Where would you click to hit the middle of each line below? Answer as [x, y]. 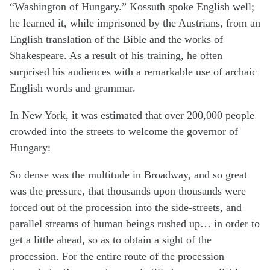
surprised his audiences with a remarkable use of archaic [133, 71]
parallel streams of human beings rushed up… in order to [135, 223]
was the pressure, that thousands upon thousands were [128, 191]
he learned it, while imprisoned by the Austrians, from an [135, 23]
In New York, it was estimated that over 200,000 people [132, 115]
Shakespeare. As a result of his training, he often [116, 55]
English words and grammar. [73, 88]
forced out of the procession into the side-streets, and [126, 207]
